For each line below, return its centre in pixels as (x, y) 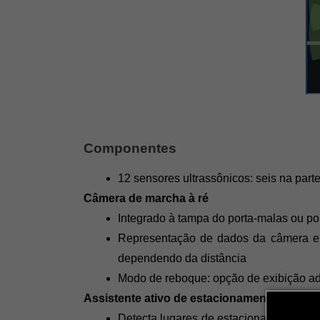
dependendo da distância (182, 259)
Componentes (130, 149)
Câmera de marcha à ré (146, 199)
